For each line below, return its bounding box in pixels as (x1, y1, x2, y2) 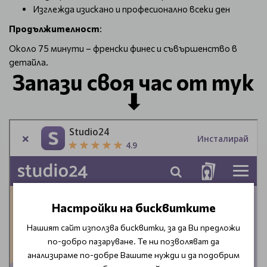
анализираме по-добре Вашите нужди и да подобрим (27, 250, 240, 260)
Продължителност (9, 23, 100, 34)
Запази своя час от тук (13, 69, 254, 95)
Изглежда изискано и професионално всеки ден (33, 4, 230, 14)
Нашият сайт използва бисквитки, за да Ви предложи (27, 222, 240, 232)
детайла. (9, 57, 48, 67)
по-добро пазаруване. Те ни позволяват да (48, 236, 219, 246)
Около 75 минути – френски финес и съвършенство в (9, 43, 237, 54)
